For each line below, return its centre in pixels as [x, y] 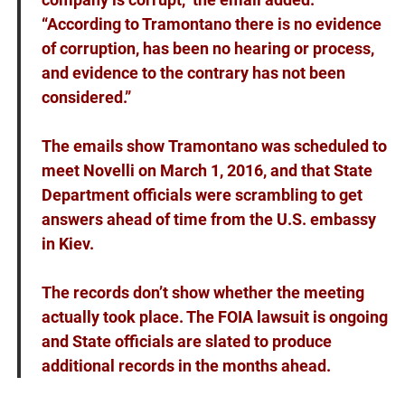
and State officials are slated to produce [186, 342]
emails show [118, 146]
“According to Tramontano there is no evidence [211, 24]
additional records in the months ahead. [186, 366]
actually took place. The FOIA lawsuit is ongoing [214, 317]
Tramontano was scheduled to [275, 146]
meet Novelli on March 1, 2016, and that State [207, 171]
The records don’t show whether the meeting [202, 293]
